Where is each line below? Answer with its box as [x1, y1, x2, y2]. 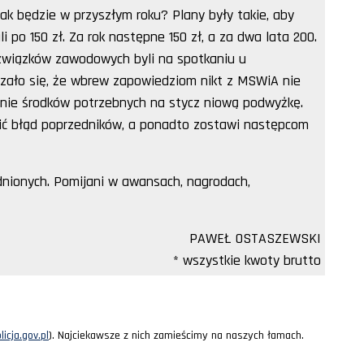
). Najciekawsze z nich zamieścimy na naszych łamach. [49, 327, 304, 343]
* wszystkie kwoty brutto [173, 250, 321, 270]
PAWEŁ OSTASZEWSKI [189, 228, 321, 248]
